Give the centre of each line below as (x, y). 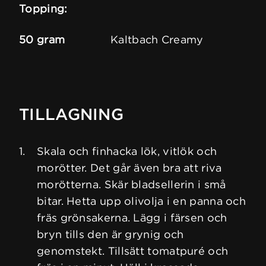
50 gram (42, 40)
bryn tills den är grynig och (110, 235)
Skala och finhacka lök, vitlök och (127, 151)
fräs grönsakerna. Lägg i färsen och (132, 218)
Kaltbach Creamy (157, 40)
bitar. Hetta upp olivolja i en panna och (141, 201)
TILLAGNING (71, 115)
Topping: (43, 9)
